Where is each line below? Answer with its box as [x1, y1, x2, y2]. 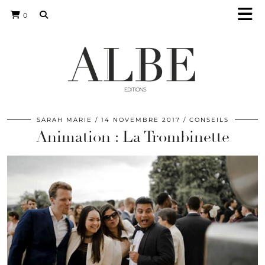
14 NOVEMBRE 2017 [101, 116, 180, 124]
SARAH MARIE [36, 116, 92, 124]
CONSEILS [189, 116, 229, 124]
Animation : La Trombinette [35, 128, 230, 147]
